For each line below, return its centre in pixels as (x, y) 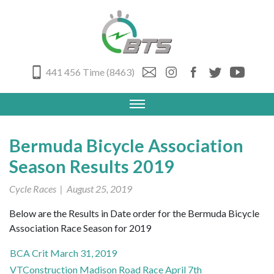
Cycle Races (33, 188)
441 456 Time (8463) (90, 72)
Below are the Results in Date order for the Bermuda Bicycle (134, 213)
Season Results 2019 (92, 166)
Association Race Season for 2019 (80, 228)
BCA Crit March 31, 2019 (63, 253)
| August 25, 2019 (94, 188)
